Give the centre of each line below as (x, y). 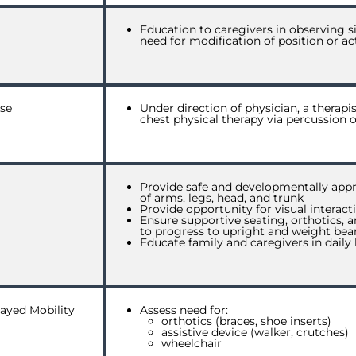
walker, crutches (300, 332)
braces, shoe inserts (273, 321)
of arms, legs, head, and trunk (222, 198)
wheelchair (192, 343)
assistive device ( (208, 332)
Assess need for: (184, 310)
